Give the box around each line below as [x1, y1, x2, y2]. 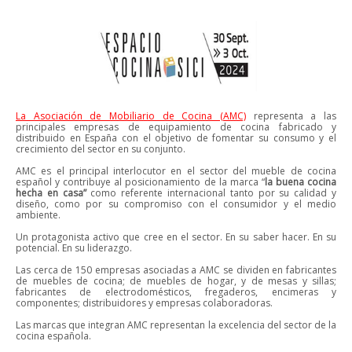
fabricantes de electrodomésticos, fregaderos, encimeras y [16, 285, 336, 299]
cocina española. [16, 329, 91, 343]
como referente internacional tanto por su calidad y [86, 186, 337, 200]
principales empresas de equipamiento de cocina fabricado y [16, 120, 336, 134]
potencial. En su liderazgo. [16, 241, 132, 255]
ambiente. [16, 208, 60, 222]
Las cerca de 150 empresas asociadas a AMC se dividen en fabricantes [16, 263, 336, 277]
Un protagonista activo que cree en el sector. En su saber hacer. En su [16, 230, 336, 244]
